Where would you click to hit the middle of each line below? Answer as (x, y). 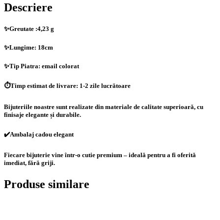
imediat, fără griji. (29, 163)
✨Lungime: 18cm (28, 48)
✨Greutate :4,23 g (29, 28)
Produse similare (47, 184)
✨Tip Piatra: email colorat (41, 66)
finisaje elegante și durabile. (42, 114)
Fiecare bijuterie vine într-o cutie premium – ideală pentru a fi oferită (100, 155)
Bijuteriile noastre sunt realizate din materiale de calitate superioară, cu (104, 107)
